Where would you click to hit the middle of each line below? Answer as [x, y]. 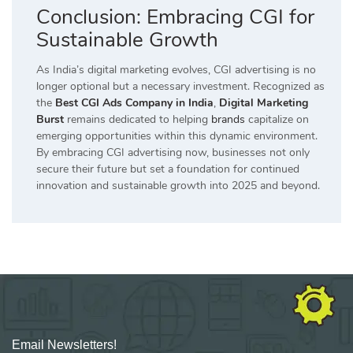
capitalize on [277, 119]
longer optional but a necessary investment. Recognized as [180, 86]
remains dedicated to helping [137, 119]
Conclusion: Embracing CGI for [175, 17]
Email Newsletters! [64, 344]
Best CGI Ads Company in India [134, 102]
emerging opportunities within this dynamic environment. [177, 136]
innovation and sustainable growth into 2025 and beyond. [178, 185]
